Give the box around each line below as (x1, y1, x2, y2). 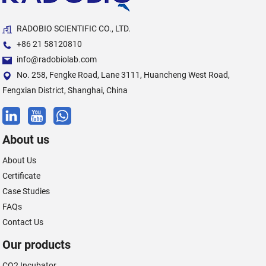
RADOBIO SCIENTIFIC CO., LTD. (17, 24, 131, 34)
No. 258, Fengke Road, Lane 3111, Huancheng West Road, (17, 70, 230, 80)
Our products (2, 237, 71, 252)
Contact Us (2, 217, 44, 227)
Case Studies (2, 186, 50, 197)
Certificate (2, 171, 41, 181)
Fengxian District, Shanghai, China (2, 85, 128, 96)
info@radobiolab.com (17, 55, 97, 65)
